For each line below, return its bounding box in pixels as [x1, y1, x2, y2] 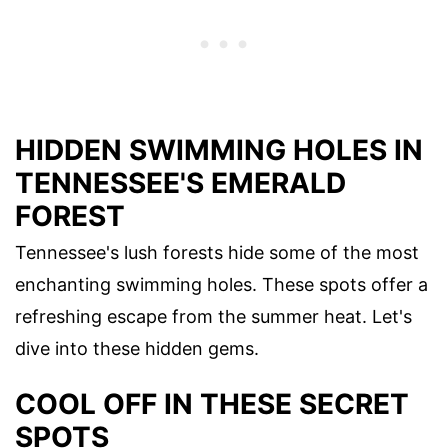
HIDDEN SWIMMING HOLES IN [15, 133, 423, 168]
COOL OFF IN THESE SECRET [15, 387, 409, 422]
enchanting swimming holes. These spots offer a [15, 274, 428, 296]
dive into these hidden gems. [15, 338, 259, 360]
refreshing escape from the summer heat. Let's [15, 306, 412, 328]
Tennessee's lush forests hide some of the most [15, 242, 419, 264]
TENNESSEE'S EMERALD [15, 166, 346, 201]
